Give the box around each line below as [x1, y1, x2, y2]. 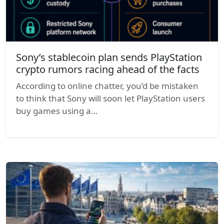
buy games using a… [16, 104, 97, 116]
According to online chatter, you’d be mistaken [16, 79, 198, 91]
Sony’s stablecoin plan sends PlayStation [16, 50, 202, 64]
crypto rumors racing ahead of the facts [16, 62, 199, 76]
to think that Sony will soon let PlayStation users [16, 92, 205, 104]
